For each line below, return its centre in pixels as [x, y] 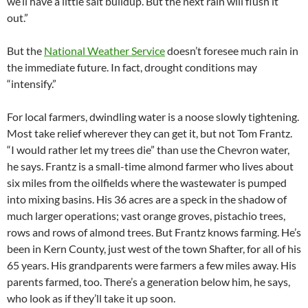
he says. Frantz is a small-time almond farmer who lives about [150, 166]
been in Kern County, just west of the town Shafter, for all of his [154, 249]
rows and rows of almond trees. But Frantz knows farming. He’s [154, 232]
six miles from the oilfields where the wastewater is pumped [147, 183]
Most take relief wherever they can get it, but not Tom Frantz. [150, 133]
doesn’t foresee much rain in [232, 51]
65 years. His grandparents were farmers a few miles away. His [152, 265]
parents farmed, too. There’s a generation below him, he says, [148, 282]
